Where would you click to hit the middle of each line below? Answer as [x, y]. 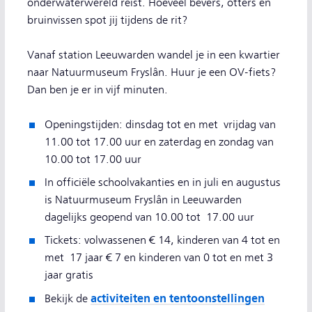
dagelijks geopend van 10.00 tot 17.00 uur [149, 217]
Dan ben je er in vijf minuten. [97, 90]
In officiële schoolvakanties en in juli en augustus [163, 182]
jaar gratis [69, 275]
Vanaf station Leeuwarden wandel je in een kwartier [154, 55]
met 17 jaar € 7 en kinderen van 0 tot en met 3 [159, 258]
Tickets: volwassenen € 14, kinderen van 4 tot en [162, 240]
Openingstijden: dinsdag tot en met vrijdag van [160, 125]
